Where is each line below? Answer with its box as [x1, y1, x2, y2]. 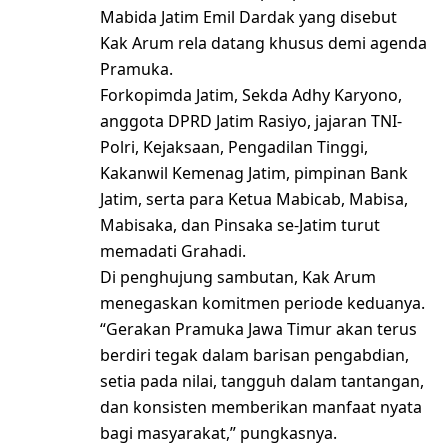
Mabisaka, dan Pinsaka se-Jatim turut [100, 213, 380, 236]
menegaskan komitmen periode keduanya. [100, 291, 425, 314]
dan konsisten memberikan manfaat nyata [100, 395, 422, 418]
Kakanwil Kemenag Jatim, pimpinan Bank [100, 161, 408, 184]
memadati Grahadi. [100, 239, 246, 262]
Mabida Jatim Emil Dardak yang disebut [100, 5, 397, 28]
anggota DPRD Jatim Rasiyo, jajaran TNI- [100, 109, 402, 132]
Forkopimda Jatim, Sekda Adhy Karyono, [100, 83, 402, 106]
